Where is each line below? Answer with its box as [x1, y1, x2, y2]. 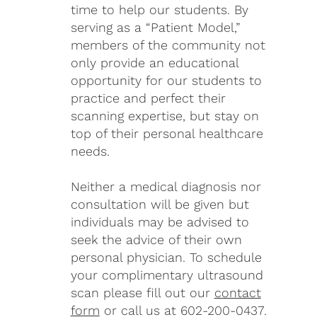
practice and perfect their [70, 91, 226, 106]
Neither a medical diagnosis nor [70, 179, 261, 195]
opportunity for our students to [70, 73, 262, 88]
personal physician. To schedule [70, 250, 262, 265]
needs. [70, 144, 110, 159]
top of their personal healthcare [70, 126, 263, 142]
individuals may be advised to [70, 214, 249, 230]
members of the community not [70, 38, 265, 53]
